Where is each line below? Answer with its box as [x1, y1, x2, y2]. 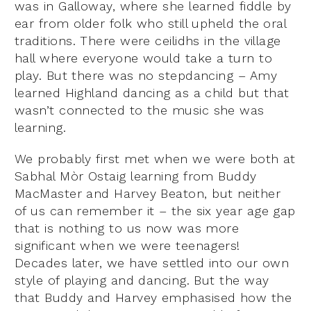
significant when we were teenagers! [15, 237, 240, 253]
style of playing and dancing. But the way [15, 272, 269, 287]
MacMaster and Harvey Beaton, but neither [15, 185, 281, 201]
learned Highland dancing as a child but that [15, 85, 289, 100]
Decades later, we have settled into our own [15, 255, 289, 270]
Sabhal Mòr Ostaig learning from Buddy [15, 168, 257, 183]
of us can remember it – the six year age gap [15, 203, 296, 218]
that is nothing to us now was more [15, 220, 239, 235]
